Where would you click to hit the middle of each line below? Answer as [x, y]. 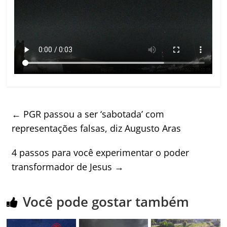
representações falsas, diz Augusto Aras [97, 128]
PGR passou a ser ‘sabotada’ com [93, 114]
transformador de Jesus [63, 167]
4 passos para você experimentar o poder [101, 153]
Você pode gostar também [106, 202]
